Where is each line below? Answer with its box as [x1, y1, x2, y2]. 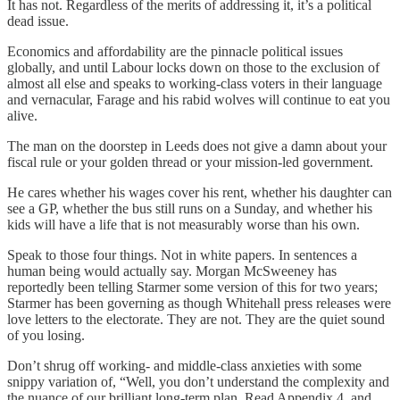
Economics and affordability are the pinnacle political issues [7, 43, 343, 59]
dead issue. [7, 12, 69, 29]
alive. [7, 107, 37, 123]
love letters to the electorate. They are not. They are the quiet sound [7, 311, 385, 327]
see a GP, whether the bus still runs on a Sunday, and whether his [7, 200, 372, 216]
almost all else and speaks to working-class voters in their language [7, 75, 382, 91]
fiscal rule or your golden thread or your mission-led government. [7, 154, 373, 170]
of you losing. [7, 327, 85, 343]
